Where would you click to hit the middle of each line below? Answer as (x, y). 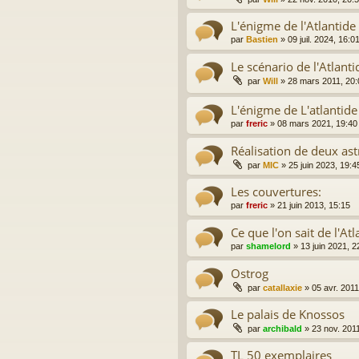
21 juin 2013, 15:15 (314, 206)
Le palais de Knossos (288, 315)
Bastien (262, 39)
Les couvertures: (276, 192)
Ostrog (250, 274)
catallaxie (282, 288)
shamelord (268, 246)
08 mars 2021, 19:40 (317, 124)
